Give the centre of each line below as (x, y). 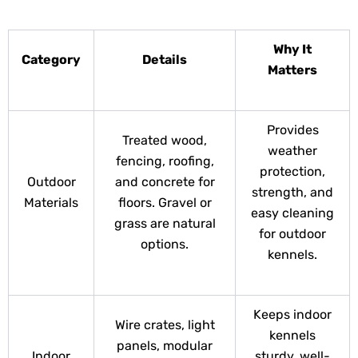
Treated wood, (165, 141)
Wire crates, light (165, 325)
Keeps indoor (292, 315)
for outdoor (292, 234)
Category (51, 60)
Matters (292, 70)
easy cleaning (292, 213)
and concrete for (165, 182)
